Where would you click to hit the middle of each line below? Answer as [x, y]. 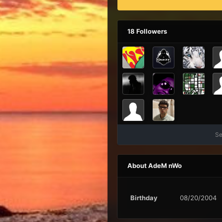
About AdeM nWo [154, 166]
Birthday [144, 198]
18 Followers [147, 31]
